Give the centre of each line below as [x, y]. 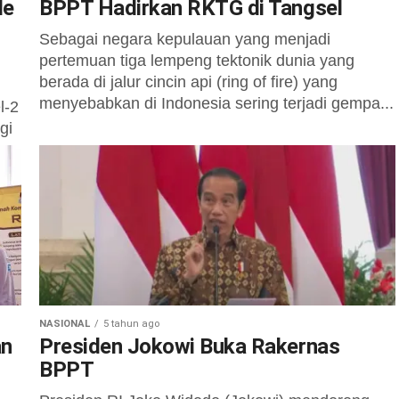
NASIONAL [65, 324]
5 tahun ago [131, 324]
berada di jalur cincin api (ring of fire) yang [188, 82]
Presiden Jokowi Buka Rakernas [190, 346]
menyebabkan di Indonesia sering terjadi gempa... [216, 103]
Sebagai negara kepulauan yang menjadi [185, 39]
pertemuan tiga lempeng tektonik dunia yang [197, 61]
